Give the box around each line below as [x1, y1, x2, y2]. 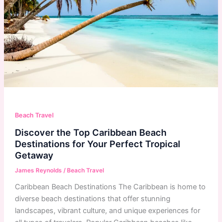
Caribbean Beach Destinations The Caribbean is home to [14, 182, 206, 191]
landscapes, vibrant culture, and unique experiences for [14, 206, 200, 215]
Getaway [14, 149, 54, 161]
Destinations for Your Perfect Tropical [14, 138, 180, 149]
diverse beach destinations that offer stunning [14, 194, 170, 203]
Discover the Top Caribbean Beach [14, 126, 166, 138]
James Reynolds [14, 166, 63, 174]
